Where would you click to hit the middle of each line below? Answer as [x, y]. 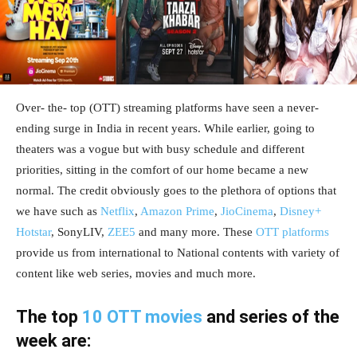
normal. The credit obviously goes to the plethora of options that [176, 190]
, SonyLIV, [79, 231]
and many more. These [196, 231]
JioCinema [247, 211]
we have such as [58, 211]
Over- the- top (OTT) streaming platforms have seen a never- [167, 107]
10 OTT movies [142, 316]
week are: [53, 340]
